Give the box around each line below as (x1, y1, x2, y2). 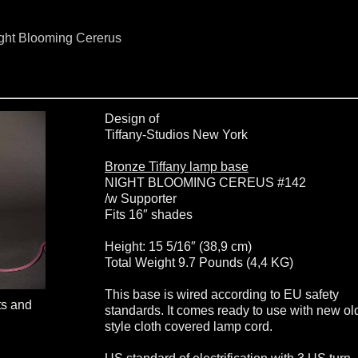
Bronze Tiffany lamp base (105, 160, 249, 173)
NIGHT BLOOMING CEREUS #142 (105, 176, 307, 189)
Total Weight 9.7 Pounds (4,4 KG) (105, 256, 294, 269)
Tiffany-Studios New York (105, 128, 249, 141)
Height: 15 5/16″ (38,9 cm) (105, 240, 253, 253)
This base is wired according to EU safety (105, 288, 340, 301)
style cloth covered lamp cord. (105, 320, 273, 333)
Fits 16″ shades (105, 208, 193, 221)
